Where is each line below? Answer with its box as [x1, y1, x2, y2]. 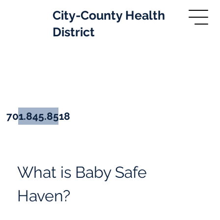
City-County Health [52, 8, 165, 23]
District [52, 25, 95, 40]
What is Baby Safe [17, 163, 151, 181]
